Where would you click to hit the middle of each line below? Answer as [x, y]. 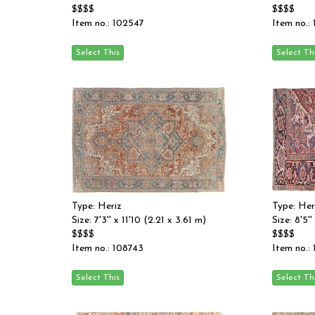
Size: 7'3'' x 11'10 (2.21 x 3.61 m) [139, 220]
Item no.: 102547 [108, 24]
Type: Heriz [97, 206]
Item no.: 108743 [108, 249]
